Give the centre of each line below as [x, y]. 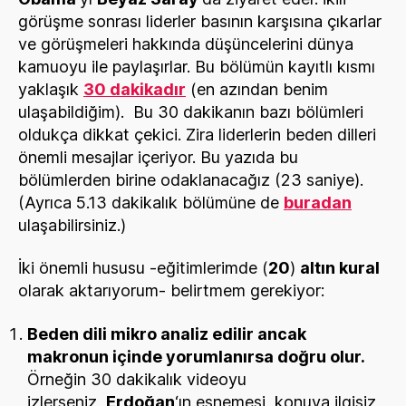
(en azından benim [257, 89]
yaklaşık [51, 89]
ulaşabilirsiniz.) [72, 225]
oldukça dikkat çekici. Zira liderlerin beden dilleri [197, 134]
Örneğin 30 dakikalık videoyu [137, 379]
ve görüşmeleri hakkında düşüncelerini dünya [186, 43]
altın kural [340, 268]
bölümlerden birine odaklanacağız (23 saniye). [191, 179]
